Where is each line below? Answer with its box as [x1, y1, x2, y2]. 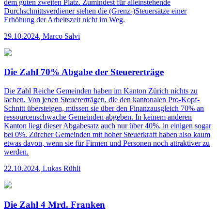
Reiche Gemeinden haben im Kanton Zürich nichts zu [31, 87, 198, 95]
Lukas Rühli [43, 164, 80, 173]
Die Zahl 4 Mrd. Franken [4, 199, 105, 210]
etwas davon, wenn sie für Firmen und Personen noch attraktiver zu [4, 139, 210, 148]
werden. [4, 148, 29, 156]
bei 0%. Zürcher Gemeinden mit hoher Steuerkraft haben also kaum [4, 130, 210, 139]
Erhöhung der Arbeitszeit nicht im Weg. [4, 15, 125, 24]
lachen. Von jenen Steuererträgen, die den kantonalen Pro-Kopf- [4, 95, 200, 104]
